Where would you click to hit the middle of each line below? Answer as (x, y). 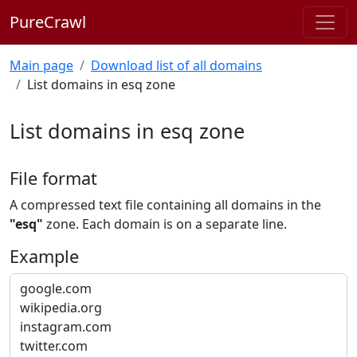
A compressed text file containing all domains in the (165, 205)
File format (53, 178)
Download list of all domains (177, 65)
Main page (41, 65)
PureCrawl (48, 22)
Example (44, 256)
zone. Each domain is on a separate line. (165, 224)
